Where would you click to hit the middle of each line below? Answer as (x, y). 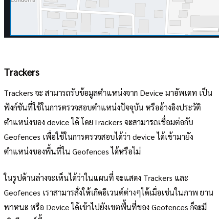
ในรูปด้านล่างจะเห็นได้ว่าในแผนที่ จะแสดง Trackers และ (96, 177)
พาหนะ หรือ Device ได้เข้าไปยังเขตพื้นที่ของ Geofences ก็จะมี (105, 207)
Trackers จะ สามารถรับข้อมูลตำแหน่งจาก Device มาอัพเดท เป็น (108, 92)
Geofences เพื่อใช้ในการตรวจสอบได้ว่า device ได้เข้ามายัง (99, 136)
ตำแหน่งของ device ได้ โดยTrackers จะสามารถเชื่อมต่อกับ (99, 122)
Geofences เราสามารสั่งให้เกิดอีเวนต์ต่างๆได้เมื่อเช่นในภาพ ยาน (109, 192)
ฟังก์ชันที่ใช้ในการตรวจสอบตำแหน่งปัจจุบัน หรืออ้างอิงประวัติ (102, 107)
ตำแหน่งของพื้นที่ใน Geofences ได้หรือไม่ (72, 151)
